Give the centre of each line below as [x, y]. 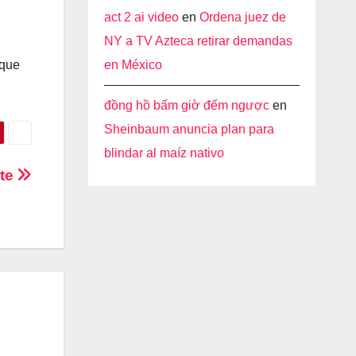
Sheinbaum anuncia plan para [189, 129]
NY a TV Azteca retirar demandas [198, 41]
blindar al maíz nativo [164, 153]
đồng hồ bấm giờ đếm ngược [186, 105]
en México [133, 65]
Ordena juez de [242, 17]
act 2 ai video [141, 17]
